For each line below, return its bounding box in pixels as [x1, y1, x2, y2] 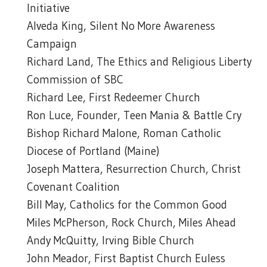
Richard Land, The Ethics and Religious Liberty [27, 55, 252, 69]
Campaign [27, 37, 77, 51]
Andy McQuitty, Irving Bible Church [27, 234, 194, 247]
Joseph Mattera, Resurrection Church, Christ [27, 162, 241, 176]
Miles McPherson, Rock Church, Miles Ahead [27, 216, 236, 229]
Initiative [27, 1, 70, 15]
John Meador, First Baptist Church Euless [27, 252, 225, 265]
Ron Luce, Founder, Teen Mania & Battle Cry [27, 108, 241, 122]
